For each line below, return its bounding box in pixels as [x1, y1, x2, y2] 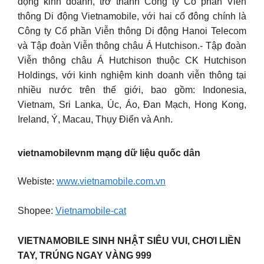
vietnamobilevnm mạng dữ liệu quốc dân [18, 147, 200, 158]
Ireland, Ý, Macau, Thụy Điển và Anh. [18, 114, 173, 125]
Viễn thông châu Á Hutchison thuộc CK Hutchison [18, 55, 246, 66]
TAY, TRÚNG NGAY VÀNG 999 [18, 250, 151, 260]
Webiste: [18, 176, 57, 186]
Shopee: [18, 206, 55, 216]
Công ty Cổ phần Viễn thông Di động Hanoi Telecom [18, 26, 246, 37]
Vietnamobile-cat [55, 206, 126, 216]
